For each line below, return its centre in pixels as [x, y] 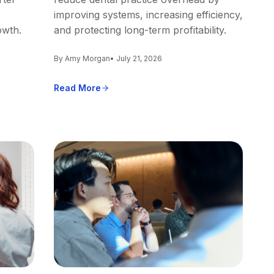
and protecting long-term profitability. [140, 30]
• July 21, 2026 [136, 59]
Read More [77, 88]
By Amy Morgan [82, 59]
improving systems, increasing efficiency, [148, 15]
